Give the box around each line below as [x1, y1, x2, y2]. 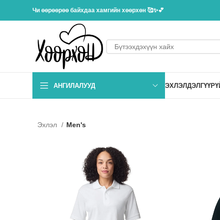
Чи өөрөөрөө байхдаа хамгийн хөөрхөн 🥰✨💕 [32, 7, 164, 14]
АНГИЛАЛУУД [54, 82, 95, 89]
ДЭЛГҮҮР [187, 82, 215, 89]
